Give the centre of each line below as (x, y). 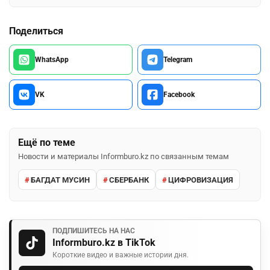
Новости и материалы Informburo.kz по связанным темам (124, 157)
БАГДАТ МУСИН (60, 180)
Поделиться (36, 31)
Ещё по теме (47, 143)
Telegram (178, 60)
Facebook (179, 95)
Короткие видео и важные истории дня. (121, 255)
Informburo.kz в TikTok (104, 243)
